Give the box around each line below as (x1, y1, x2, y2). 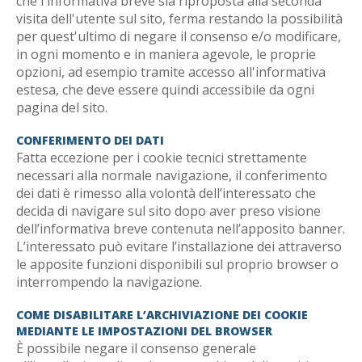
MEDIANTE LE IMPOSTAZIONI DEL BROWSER (16, 323, 272, 339)
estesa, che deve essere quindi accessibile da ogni (16, 81, 314, 99)
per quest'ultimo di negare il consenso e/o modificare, (16, 27, 341, 45)
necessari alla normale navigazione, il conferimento (16, 166, 327, 184)
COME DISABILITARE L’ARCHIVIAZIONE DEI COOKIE (16, 307, 308, 322)
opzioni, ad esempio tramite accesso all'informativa (16, 63, 326, 81)
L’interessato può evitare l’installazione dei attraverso (16, 238, 342, 255)
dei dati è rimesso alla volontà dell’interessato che (16, 184, 316, 202)
